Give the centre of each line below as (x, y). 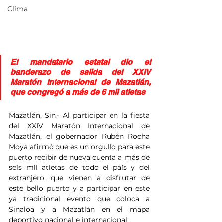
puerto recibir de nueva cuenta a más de (79, 157)
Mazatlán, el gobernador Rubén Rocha (79, 137)
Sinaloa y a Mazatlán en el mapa (79, 209)
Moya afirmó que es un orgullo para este (79, 147)
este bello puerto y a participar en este (79, 189)
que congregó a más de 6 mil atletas (78, 92)
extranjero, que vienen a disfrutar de (79, 178)
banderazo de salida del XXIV (81, 72)
